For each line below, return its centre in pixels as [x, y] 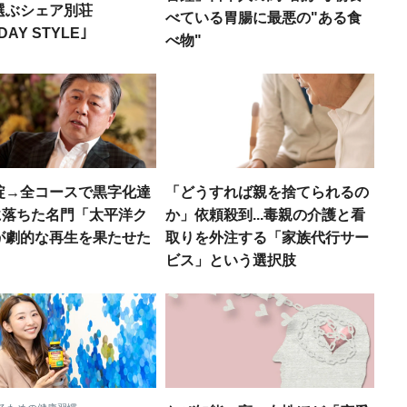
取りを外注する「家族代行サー [267, 238]
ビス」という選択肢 [231, 260]
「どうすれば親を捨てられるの [267, 192]
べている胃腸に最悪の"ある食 [263, 18]
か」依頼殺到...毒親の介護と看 [265, 215]
